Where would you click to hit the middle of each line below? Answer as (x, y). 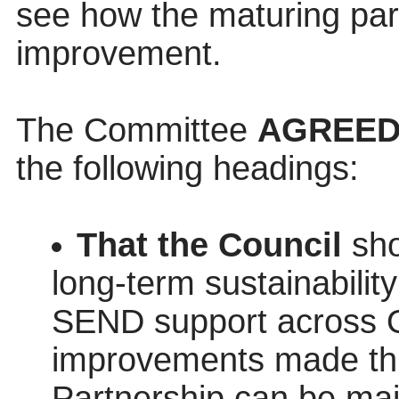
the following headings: (187, 169)
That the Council (209, 245)
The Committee (136, 130)
